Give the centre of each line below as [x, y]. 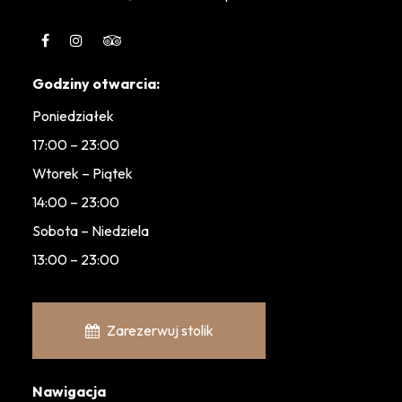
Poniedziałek [73, 116]
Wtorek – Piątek [83, 173]
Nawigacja [69, 391]
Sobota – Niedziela [91, 231]
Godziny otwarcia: [96, 83]
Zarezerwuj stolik [160, 330]
